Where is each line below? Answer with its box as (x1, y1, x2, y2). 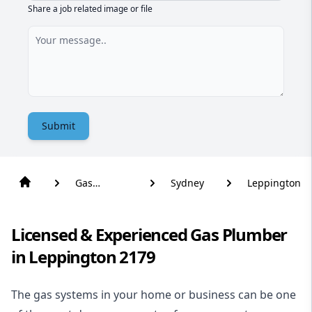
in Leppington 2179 (11, 245, 155, 268)
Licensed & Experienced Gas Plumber (11, 223, 288, 246)
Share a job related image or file (28, 3, 153, 15)
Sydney (171, 176, 204, 189)
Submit (42, 119, 75, 132)
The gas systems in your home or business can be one (11, 287, 296, 302)
